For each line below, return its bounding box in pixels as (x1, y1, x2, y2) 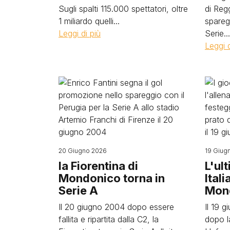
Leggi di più (59, 28, 101, 39)
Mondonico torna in (59, 171, 165, 185)
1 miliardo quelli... (59, 16, 120, 27)
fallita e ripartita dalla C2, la (59, 214, 159, 225)
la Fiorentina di (59, 159, 138, 173)
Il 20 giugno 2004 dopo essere (59, 202, 174, 213)
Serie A (59, 184, 98, 198)
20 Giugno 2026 (59, 147, 107, 155)
